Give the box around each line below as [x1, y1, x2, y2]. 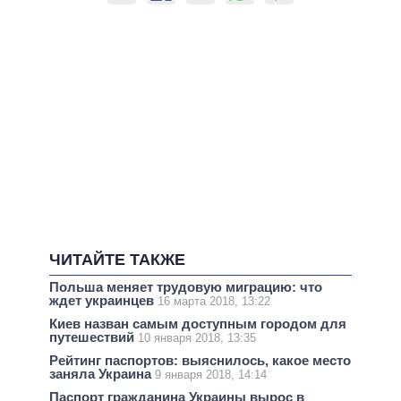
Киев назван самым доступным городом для [49, 315, 346, 331]
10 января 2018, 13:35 [138, 330, 256, 345]
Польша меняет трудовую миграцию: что [49, 278, 322, 294]
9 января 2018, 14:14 [155, 367, 267, 381]
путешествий [49, 328, 138, 345]
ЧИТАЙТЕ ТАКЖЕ [49, 250, 185, 269]
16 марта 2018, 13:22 [158, 294, 270, 308]
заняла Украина [49, 365, 155, 381]
